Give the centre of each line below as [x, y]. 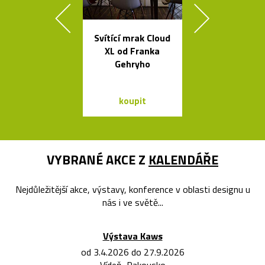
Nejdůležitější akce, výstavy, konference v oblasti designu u [132, 190]
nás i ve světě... [132, 203]
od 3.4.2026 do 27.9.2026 [132, 252]
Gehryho [132, 64]
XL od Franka [132, 51]
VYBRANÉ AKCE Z [98, 160]
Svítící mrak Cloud [132, 38]
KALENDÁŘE [183, 160]
